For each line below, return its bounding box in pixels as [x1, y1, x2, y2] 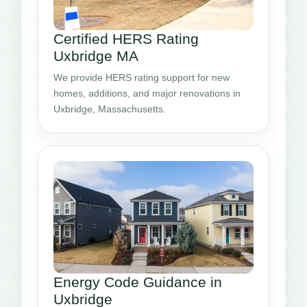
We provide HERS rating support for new [53, 71, 230, 83]
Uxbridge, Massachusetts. [53, 103, 166, 114]
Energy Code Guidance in [53, 273, 222, 290]
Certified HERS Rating [53, 30, 199, 47]
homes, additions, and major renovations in [53, 87, 241, 99]
